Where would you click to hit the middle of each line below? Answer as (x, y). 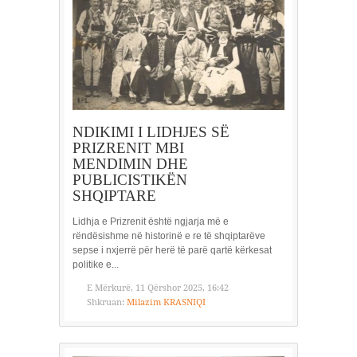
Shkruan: (106, 302)
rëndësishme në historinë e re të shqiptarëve (169, 235)
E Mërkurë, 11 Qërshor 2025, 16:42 (158, 288)
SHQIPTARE (114, 195)
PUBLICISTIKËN (130, 179)
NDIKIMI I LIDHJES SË (151, 131)
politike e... (96, 264)
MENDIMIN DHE (130, 163)
